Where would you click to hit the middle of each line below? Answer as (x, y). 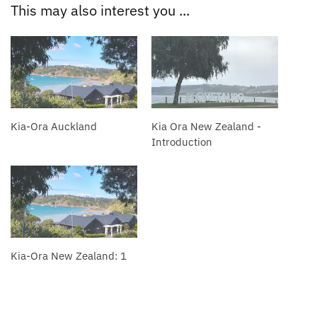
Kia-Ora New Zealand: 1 (69, 256)
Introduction (182, 142)
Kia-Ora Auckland (54, 126)
